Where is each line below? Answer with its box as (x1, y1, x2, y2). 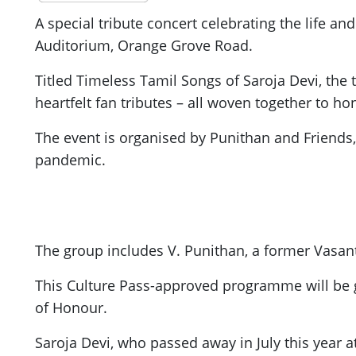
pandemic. (35, 150, 106, 170)
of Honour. (35, 298, 107, 318)
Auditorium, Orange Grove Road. (35, 36, 253, 56)
